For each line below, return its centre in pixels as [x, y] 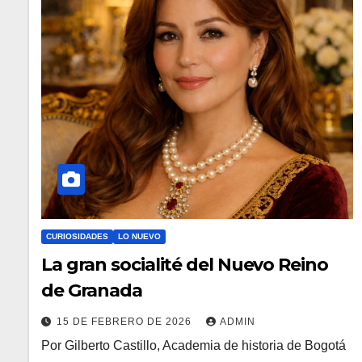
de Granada [92, 290]
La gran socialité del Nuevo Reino [185, 264]
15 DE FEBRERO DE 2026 [126, 321]
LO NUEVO [139, 236]
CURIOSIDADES [77, 236]
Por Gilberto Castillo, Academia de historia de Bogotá [194, 345]
